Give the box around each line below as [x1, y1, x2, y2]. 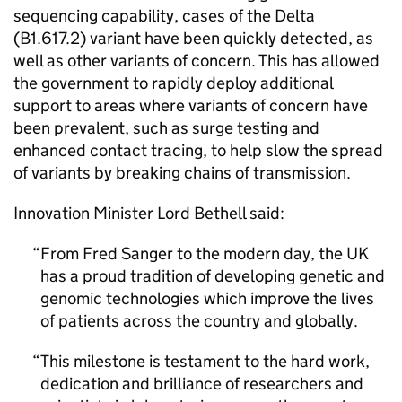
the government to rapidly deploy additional [13, 73, 333, 93]
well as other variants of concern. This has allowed [13, 50, 380, 71]
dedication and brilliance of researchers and [40, 373, 363, 394]
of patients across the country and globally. [40, 310, 358, 331]
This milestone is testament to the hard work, [40, 351, 370, 371]
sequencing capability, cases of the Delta [13, 5, 315, 26]
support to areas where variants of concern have [13, 95, 368, 116]
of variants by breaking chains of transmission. [13, 162, 351, 183]
